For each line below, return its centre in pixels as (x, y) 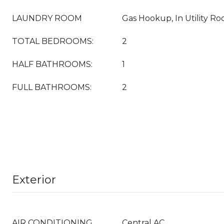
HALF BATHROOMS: (52, 64)
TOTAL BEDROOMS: (53, 41)
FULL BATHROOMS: (52, 87)
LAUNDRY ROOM (47, 18)
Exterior (34, 180)
